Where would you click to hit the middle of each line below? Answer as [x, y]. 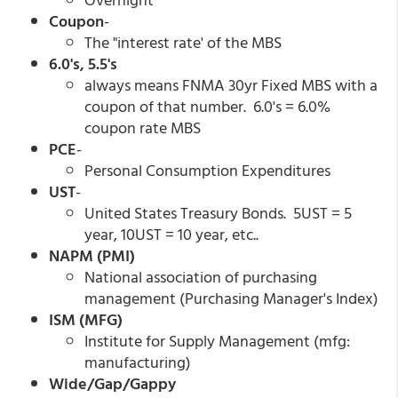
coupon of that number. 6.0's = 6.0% [207, 106]
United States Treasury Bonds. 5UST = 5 [218, 213]
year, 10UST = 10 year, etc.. [173, 234]
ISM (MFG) [105, 319]
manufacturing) [138, 362]
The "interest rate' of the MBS [183, 42]
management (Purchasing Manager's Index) [231, 298]
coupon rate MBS [143, 127]
